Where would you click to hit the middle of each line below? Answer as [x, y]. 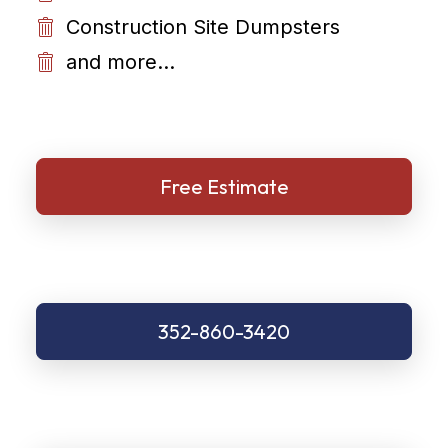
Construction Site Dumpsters [203, 27]
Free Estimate [224, 186]
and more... [120, 62]
